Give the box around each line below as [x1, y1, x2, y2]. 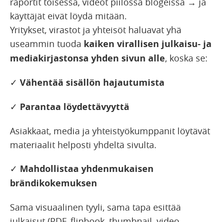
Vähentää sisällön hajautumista [17, 76, 165, 89]
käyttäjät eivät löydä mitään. [10, 10, 127, 22]
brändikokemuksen [10, 177, 97, 190]
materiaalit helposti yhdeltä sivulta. [10, 139, 157, 151]
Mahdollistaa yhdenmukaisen [17, 163, 154, 175]
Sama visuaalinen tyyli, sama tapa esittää [10, 201, 181, 214]
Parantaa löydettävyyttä [17, 101, 129, 113]
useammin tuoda [10, 38, 84, 50]
